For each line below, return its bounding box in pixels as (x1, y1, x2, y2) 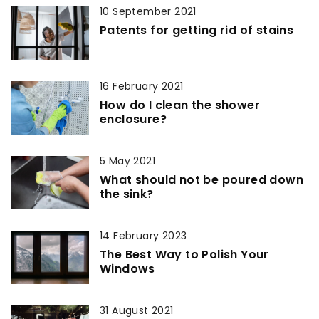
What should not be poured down (100, 171, 303, 188)
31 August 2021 (100, 303, 174, 318)
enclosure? (100, 110, 167, 127)
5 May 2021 (100, 153, 155, 168)
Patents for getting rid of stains (100, 21, 294, 38)
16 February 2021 (100, 78, 184, 93)
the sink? (100, 185, 154, 202)
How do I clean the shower (100, 96, 260, 113)
